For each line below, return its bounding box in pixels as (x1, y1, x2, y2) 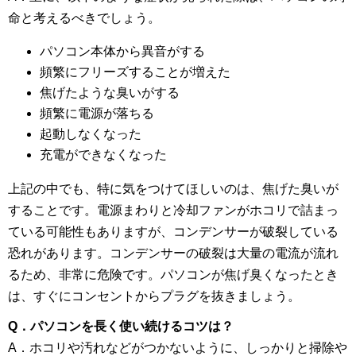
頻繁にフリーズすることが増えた (40, 64, 230, 79)
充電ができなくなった (40, 147, 167, 161)
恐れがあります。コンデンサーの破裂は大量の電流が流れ (8, 246, 339, 260)
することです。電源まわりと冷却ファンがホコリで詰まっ (8, 203, 339, 217)
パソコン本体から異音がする (40, 44, 205, 58)
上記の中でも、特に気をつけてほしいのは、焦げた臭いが (8, 181, 339, 195)
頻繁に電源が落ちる (40, 106, 154, 120)
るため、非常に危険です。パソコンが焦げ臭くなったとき (8, 267, 339, 281)
